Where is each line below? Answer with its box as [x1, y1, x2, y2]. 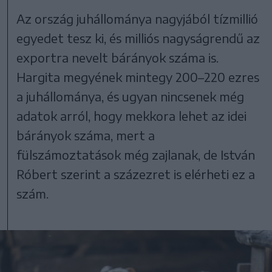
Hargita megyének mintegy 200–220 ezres [16, 69, 260, 84]
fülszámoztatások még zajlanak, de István [16, 146, 256, 162]
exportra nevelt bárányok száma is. [16, 49, 219, 65]
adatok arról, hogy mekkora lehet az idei [16, 107, 247, 123]
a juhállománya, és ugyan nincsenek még [16, 88, 245, 104]
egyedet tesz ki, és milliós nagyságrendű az [16, 30, 260, 46]
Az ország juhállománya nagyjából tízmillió [16, 10, 259, 26]
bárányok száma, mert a [16, 127, 155, 143]
